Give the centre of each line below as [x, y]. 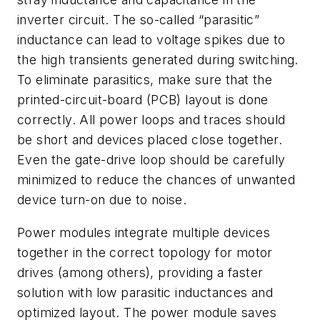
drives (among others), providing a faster [140, 272]
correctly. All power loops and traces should [151, 120]
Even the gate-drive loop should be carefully [151, 160]
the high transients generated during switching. [158, 60]
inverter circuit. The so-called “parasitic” [139, 20]
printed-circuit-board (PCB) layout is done [143, 100]
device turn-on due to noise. [102, 200]
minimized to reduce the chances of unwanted [156, 180]
